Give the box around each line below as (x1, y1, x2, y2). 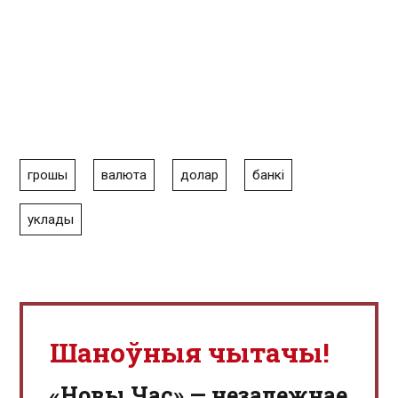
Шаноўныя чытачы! (50, 335, 330, 370)
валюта (101, 167, 147, 183)
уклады (28, 211, 74, 227)
